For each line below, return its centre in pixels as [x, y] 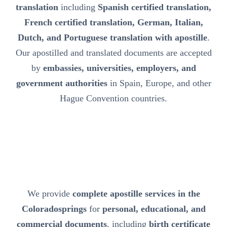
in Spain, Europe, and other [159, 83]
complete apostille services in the [136, 193]
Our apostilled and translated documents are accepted [113, 52]
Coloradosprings [54, 209]
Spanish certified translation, [155, 7]
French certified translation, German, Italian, [113, 22]
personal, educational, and [154, 209]
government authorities [62, 83]
